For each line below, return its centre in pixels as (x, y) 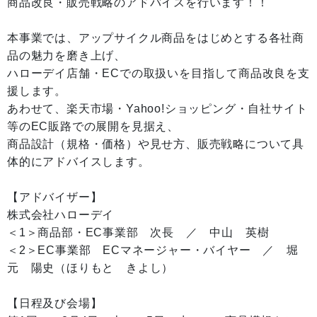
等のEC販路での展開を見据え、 (93, 126)
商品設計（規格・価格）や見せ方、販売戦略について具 (156, 144)
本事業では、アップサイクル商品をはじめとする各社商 (156, 38)
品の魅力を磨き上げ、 (67, 56)
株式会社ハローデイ (67, 215)
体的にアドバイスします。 (79, 162)
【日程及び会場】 (55, 303)
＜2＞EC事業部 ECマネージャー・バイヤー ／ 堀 (153, 250)
